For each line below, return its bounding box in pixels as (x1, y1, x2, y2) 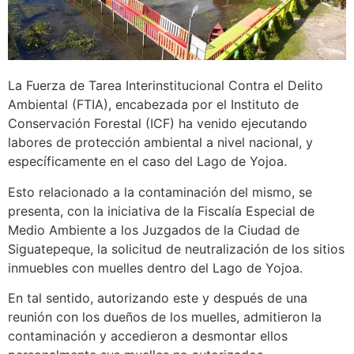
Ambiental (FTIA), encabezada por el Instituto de (8, 96, 299, 113)
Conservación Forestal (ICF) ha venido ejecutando (8, 115, 307, 132)
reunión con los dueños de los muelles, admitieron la (8, 309, 322, 326)
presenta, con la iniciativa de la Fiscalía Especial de (8, 202, 314, 219)
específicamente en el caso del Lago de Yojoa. (8, 153, 287, 170)
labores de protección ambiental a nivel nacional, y (8, 134, 313, 151)
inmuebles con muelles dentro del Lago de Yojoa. (8, 259, 303, 276)
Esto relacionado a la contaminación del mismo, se (8, 183, 312, 200)
